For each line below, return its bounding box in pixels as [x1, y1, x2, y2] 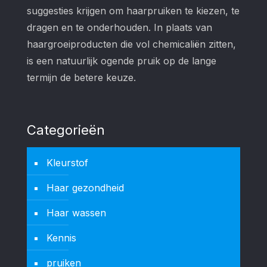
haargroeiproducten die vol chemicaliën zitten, [27, 38, 236, 51]
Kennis [46, 232, 76, 244]
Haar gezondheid [46, 182, 124, 194]
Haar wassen [46, 207, 106, 219]
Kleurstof [46, 157, 88, 169]
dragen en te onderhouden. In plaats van [27, 21, 212, 34]
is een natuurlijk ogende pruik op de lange [27, 55, 216, 67]
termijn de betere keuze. [27, 72, 136, 84]
